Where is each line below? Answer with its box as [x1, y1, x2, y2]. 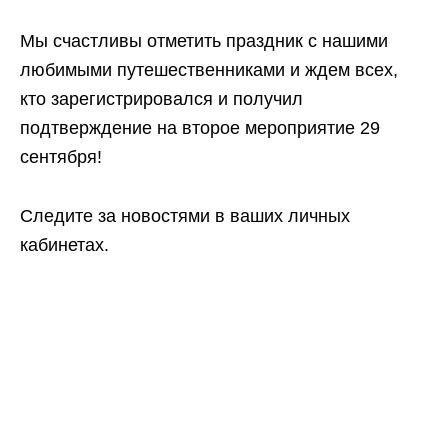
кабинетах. [20, 235, 109, 255]
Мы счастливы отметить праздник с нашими [20, 31, 388, 51]
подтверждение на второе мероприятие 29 [20, 118, 380, 138]
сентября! [20, 147, 102, 167]
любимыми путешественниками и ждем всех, [20, 60, 398, 80]
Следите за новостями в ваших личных [20, 206, 350, 226]
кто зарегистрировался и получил [20, 89, 303, 109]
